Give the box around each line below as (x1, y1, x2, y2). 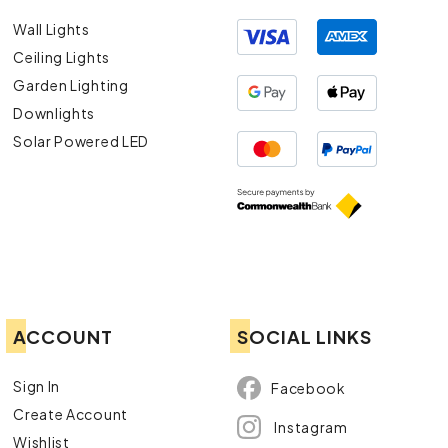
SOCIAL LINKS (237, 324, 373, 348)
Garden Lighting (13, 75, 129, 94)
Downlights (13, 103, 96, 122)
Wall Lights (13, 19, 90, 38)
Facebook (271, 378, 346, 397)
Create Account (13, 404, 128, 423)
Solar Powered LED (13, 131, 150, 150)
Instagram (274, 417, 348, 436)
